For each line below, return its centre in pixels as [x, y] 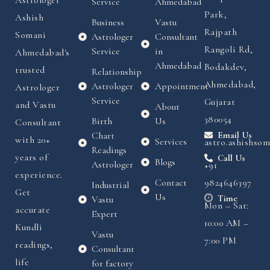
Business [108, 23]
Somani [30, 35]
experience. [39, 175]
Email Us [235, 135]
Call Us [231, 158]
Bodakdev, [225, 67]
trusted [30, 70]
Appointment [181, 86]
